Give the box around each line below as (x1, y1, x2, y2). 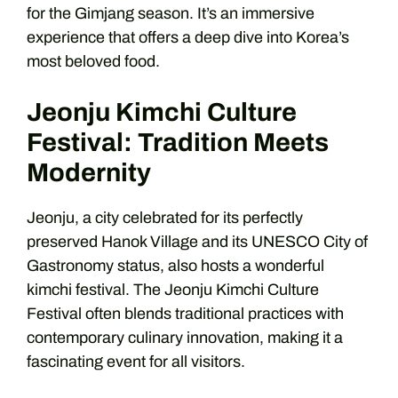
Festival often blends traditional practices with (27, 304, 344, 322)
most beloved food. (27, 52, 160, 70)
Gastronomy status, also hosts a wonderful (27, 256, 324, 275)
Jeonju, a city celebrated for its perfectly (27, 208, 303, 227)
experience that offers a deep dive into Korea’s (27, 28, 349, 46)
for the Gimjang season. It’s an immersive (27, 4, 314, 22)
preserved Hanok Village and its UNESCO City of (27, 232, 368, 251)
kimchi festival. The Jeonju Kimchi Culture (27, 280, 319, 298)
